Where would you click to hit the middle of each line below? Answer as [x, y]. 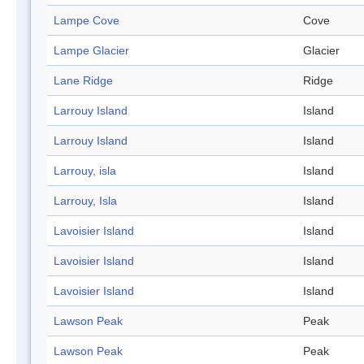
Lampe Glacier [91, 51]
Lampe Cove [87, 21]
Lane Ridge [83, 81]
